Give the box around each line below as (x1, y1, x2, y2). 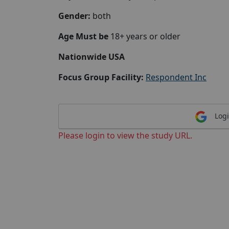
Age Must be (58, 31, 110, 42)
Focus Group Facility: (58, 72, 144, 83)
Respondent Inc (146, 72, 207, 83)
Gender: (58, 10, 90, 21)
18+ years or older (110, 31, 180, 42)
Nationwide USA (58, 51, 125, 62)
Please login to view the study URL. (58, 129, 192, 141)
